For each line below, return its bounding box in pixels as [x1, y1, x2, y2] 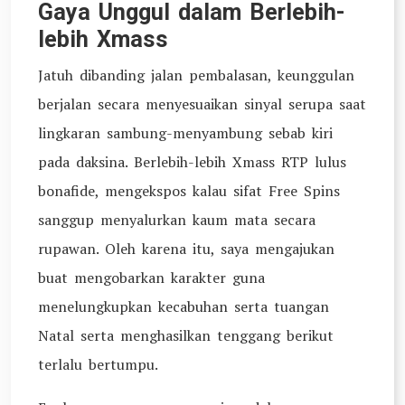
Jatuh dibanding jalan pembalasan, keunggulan [38, 65, 354, 85]
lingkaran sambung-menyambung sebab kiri [38, 123, 333, 143]
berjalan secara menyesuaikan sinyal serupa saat [38, 94, 366, 114]
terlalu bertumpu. [38, 354, 158, 374]
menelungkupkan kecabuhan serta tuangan [38, 297, 329, 316]
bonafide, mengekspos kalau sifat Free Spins [38, 181, 340, 201]
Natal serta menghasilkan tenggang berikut [38, 325, 334, 345]
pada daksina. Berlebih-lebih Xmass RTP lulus [38, 152, 346, 172]
